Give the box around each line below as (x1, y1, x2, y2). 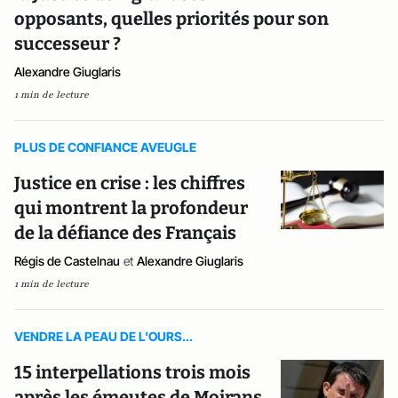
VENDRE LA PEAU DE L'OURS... (14, 329, 193, 344)
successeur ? (14, 33, 121, 54)
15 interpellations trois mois (14, 362, 251, 383)
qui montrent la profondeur (14, 197, 248, 219)
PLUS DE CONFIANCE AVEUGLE (14, 139, 196, 155)
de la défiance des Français (14, 222, 236, 243)
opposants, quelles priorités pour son (14, 8, 329, 29)
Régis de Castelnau (14, 253, 120, 268)
